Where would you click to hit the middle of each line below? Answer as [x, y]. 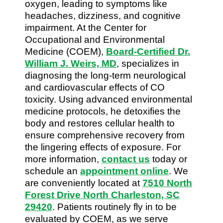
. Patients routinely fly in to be [114, 207]
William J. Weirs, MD [71, 63]
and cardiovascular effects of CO [95, 87]
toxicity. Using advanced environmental [109, 99]
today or [168, 159]
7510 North [167, 183]
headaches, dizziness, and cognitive [103, 15]
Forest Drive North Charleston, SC [102, 195]
